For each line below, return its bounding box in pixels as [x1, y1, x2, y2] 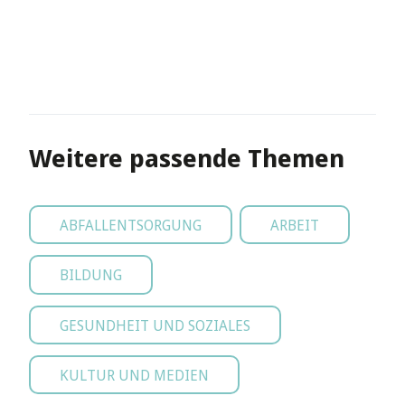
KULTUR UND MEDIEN [60, 363, 209, 386]
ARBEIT [270, 214, 319, 237]
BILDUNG [60, 264, 122, 287]
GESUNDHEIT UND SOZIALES [60, 314, 250, 336]
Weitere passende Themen [29, 139, 344, 178]
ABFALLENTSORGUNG [60, 214, 202, 237]
